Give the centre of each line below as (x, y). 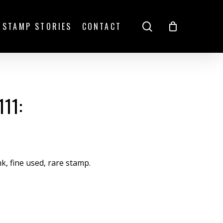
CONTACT (102, 26)
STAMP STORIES (37, 26)
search (167, 26)
